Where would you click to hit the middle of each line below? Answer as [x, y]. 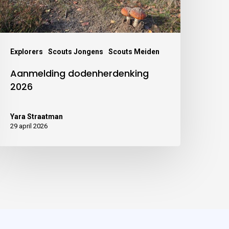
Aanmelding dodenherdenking [80, 74]
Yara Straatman [37, 117]
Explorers [27, 52]
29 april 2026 [29, 126]
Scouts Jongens [76, 52]
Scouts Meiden [134, 52]
